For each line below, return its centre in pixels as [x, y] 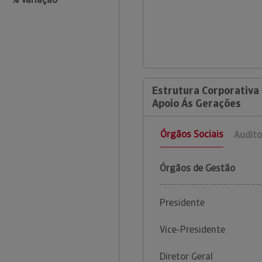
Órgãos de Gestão [197, 168]
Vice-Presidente [192, 230]
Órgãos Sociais [192, 135]
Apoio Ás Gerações [196, 104]
